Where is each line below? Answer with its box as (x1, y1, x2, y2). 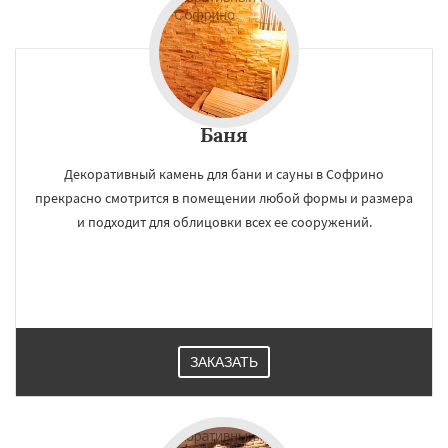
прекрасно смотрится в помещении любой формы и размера (35, 189, 413, 207)
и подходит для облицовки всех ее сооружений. (76, 213, 372, 231)
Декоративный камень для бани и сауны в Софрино (64, 165, 384, 183)
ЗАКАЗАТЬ (190, 354, 258, 370)
